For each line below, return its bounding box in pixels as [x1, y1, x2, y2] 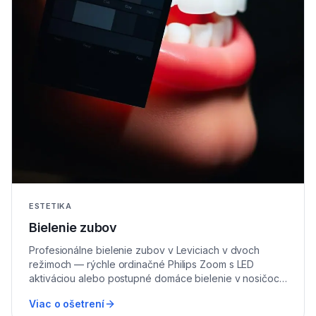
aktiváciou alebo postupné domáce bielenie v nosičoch [29, 272, 285, 284]
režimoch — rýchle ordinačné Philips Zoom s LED [29, 257, 255, 270]
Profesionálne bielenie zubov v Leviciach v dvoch [29, 243, 260, 256]
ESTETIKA [29, 200, 72, 211]
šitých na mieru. [29, 286, 99, 298]
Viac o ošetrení [29, 297, 104, 310]
